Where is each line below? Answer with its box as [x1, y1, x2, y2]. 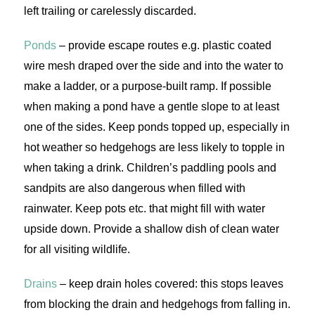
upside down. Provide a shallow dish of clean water [23, 223, 279, 236]
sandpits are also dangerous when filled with [23, 182, 245, 195]
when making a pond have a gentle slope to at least [23, 101, 279, 113]
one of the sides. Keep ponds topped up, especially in [23, 121, 290, 134]
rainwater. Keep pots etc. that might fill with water [23, 202, 265, 215]
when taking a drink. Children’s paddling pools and [23, 162, 276, 174]
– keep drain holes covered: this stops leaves [59, 278, 283, 290]
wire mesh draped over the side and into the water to [23, 60, 283, 72]
